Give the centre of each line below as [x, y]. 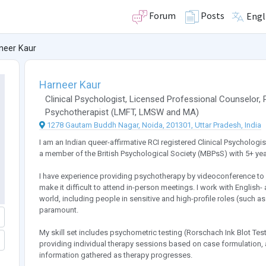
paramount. [58, 210]
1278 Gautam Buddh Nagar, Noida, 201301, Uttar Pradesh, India [154, 125]
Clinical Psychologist [85, 99]
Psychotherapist [77, 113]
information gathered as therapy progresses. [115, 255]
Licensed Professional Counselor [194, 99]
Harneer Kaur [70, 85]
